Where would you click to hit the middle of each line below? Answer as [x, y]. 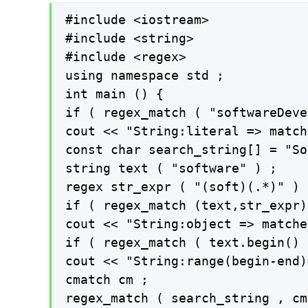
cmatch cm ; [107, 279]
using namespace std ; [145, 75]
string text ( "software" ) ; [171, 168]
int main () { [114, 93]
